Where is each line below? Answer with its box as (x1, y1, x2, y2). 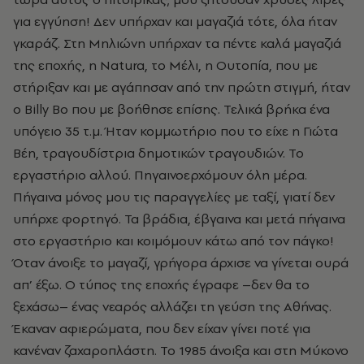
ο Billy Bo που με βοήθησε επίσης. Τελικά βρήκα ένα (13, 100, 330, 119)
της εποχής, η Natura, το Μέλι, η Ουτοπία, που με (13, 56, 318, 75)
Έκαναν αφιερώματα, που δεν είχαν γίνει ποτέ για (13, 319, 310, 338)
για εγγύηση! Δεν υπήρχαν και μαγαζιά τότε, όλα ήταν (13, 12, 337, 31)
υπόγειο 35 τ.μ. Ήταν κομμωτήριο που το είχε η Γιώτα (13, 122, 338, 141)
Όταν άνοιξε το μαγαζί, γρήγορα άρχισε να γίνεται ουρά (13, 253, 349, 272)
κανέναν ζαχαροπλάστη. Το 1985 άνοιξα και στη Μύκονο (13, 341, 349, 360)
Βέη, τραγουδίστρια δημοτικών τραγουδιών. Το (13, 144, 304, 162)
